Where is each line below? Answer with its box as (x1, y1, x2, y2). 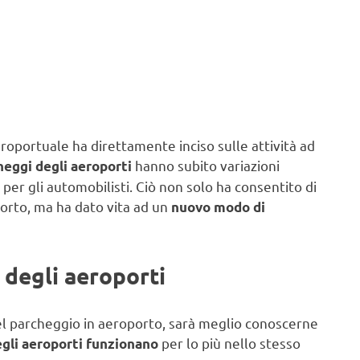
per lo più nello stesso (158, 334, 301, 352)
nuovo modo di (171, 198, 265, 216)
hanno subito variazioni (132, 157, 280, 174)
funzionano (86, 335, 158, 353)
